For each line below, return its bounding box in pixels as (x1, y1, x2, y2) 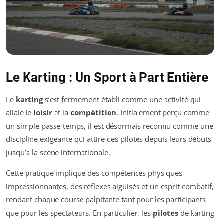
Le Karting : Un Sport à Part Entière (6, 70, 208, 85)
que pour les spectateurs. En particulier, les (6, 208, 153, 218)
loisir (33, 108, 52, 118)
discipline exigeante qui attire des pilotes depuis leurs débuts (6, 134, 211, 144)
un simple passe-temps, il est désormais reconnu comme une (6, 121, 213, 131)
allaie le (6, 108, 33, 118)
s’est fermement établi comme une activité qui (43, 94, 201, 105)
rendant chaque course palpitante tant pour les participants (6, 194, 206, 205)
